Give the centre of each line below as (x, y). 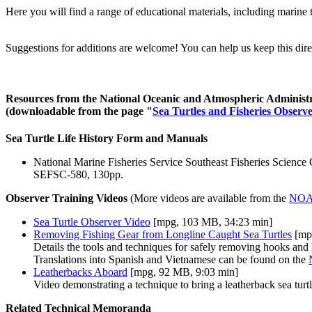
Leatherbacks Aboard (80, 272)
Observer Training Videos (67, 198)
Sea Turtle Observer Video (92, 222)
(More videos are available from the (208, 198)
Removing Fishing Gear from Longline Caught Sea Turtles (163, 235)
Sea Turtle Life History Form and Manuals (107, 139)
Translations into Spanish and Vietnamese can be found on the (171, 260)
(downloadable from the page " (79, 111)
